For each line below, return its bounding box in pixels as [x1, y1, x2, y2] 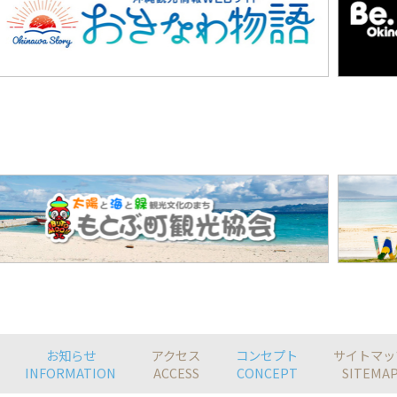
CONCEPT [236, 362, 298, 382]
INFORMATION [25, 362, 116, 382]
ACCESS [152, 362, 199, 382]
